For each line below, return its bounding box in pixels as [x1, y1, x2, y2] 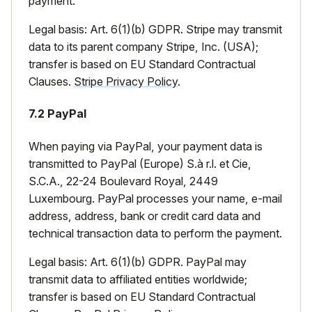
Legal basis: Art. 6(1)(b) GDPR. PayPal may [29, 254, 247, 269]
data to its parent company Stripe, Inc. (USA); [29, 39, 258, 54]
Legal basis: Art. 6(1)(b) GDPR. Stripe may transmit [29, 22, 282, 36]
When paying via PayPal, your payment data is [29, 139, 263, 153]
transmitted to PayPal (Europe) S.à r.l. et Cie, [29, 156, 251, 171]
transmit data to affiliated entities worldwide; [29, 272, 247, 286]
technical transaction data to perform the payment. [29, 226, 282, 240]
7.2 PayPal [29, 107, 86, 121]
